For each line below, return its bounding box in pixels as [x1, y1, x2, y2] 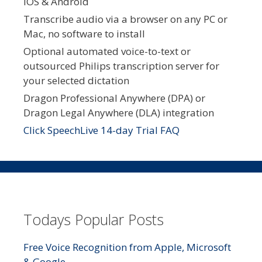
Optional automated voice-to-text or [23, 44, 191, 58]
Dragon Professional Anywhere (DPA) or [23, 91, 205, 105]
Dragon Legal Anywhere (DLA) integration [23, 105, 214, 119]
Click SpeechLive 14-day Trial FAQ [23, 123, 180, 137]
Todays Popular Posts [23, 209, 164, 230]
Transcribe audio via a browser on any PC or [23, 12, 227, 26]
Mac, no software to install [23, 26, 145, 40]
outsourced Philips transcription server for [23, 58, 219, 73]
